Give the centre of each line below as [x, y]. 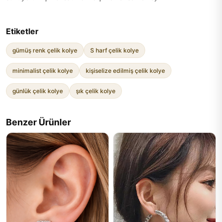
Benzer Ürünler [38, 122]
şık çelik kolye [96, 91]
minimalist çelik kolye [43, 71]
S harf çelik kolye [114, 50]
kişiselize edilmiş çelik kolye [125, 71]
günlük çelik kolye [38, 91]
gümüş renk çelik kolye [45, 50]
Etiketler [22, 31]
